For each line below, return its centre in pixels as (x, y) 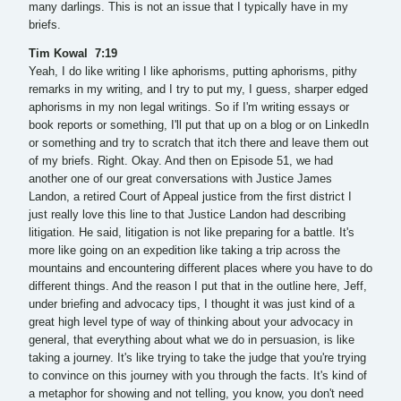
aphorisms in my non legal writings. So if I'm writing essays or (189, 108)
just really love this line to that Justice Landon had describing (187, 215)
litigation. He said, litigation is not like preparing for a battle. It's (192, 233)
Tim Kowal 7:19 (75, 54)
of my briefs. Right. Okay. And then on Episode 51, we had (181, 162)
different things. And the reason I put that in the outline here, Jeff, (198, 287)
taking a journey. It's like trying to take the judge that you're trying (197, 358)
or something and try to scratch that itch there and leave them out (199, 144)
